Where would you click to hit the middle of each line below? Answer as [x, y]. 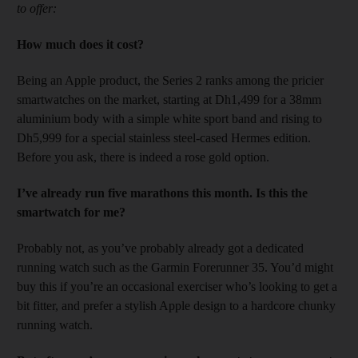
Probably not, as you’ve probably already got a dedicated [160, 248]
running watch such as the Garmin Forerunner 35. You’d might [175, 267]
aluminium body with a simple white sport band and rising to [169, 118]
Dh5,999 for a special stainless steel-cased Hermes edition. [164, 137]
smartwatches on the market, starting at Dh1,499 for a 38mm [169, 99]
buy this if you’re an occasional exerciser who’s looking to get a [177, 286]
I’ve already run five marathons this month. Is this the [162, 193]
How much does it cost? [80, 44]
